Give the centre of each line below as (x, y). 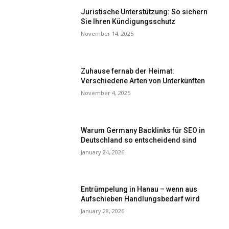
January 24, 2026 (103, 152)
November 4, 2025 (106, 93)
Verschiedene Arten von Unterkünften (143, 81)
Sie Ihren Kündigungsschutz (128, 22)
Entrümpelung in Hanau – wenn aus (139, 189)
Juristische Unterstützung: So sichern (144, 12)
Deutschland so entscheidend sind (139, 140)
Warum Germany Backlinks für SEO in (143, 130)
